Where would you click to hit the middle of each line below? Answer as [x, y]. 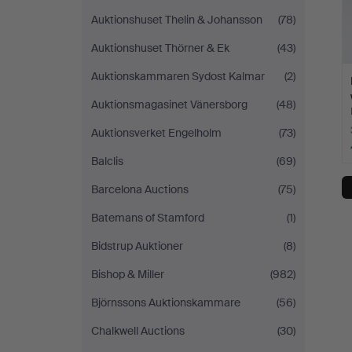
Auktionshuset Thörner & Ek [160, 48]
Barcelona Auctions [140, 189]
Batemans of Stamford [148, 218]
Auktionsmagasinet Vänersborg [169, 104]
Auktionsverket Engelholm [156, 133]
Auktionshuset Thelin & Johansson [177, 20]
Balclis [107, 161]
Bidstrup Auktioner [137, 246]
